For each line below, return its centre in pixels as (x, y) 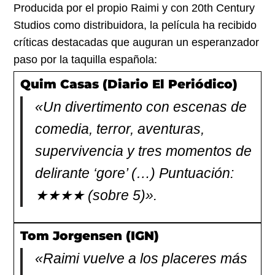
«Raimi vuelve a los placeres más (141, 258)
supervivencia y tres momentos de (144, 151)
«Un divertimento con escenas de (141, 107)
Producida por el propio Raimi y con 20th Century (134, 8)
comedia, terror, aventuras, (120, 129)
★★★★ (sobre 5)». (96, 195)
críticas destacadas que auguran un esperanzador (137, 42)
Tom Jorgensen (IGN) (90, 235)
